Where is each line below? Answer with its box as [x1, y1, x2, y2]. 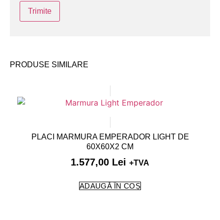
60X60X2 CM [86, 142, 134, 151]
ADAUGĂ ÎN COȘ [80, 182, 140, 191]
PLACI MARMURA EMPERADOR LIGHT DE [31, 133, 189, 141]
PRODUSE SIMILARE [10, 60, 88, 69]
